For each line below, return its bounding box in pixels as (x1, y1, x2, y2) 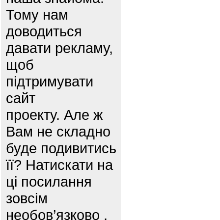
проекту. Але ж (6, 107, 103, 123)
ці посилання (6, 173, 92, 190)
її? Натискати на (6, 157, 113, 173)
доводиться (6, 23, 82, 39)
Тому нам (6, 6, 68, 23)
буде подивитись (6, 140, 116, 156)
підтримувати (6, 73, 93, 89)
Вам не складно (6, 123, 110, 139)
